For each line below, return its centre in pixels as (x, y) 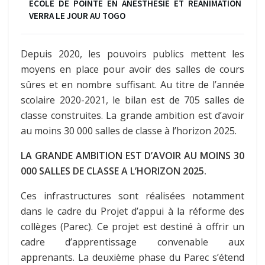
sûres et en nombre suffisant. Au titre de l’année (132, 85)
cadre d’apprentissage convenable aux (132, 242)
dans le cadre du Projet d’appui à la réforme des (132, 211)
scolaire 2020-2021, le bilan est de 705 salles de (132, 100)
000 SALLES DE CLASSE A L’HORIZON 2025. (114, 171)
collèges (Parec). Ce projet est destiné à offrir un (132, 227)
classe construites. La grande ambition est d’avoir (132, 116)
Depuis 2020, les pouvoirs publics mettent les (132, 54)
